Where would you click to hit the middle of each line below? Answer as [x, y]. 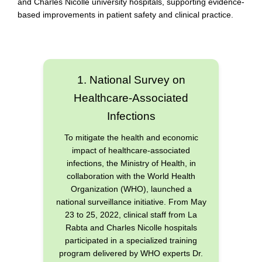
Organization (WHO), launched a [131, 189]
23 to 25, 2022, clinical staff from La [131, 214]
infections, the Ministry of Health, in [131, 163]
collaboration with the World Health [131, 176]
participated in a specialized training [131, 240]
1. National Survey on [131, 80]
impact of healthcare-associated [131, 150]
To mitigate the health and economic [131, 137]
